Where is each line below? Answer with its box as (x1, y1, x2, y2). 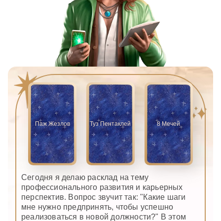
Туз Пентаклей (90, 120, 131, 127)
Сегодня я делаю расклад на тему (21, 173, 149, 182)
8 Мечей (157, 120, 181, 127)
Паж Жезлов (35, 120, 70, 127)
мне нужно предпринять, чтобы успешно (21, 202, 174, 211)
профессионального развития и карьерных (21, 183, 183, 191)
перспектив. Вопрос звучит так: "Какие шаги (21, 192, 186, 201)
